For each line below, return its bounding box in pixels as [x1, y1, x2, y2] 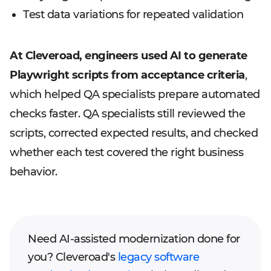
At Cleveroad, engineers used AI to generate [10, 49, 247, 62]
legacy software [117, 250, 199, 264]
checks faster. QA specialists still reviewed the [10, 107, 245, 120]
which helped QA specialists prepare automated [10, 88, 260, 101]
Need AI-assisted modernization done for [28, 232, 240, 246]
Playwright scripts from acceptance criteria [10, 68, 245, 82]
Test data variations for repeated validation [23, 8, 243, 21]
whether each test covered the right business [10, 146, 243, 159]
